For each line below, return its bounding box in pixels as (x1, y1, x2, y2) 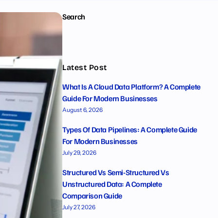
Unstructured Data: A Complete (62, 179, 162, 189)
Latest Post (62, 63, 107, 72)
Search (62, 12, 85, 21)
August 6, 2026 (62, 106, 103, 113)
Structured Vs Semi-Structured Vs (62, 167, 169, 177)
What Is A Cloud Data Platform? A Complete (62, 82, 200, 91)
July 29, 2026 (62, 149, 97, 156)
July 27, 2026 (62, 203, 96, 211)
